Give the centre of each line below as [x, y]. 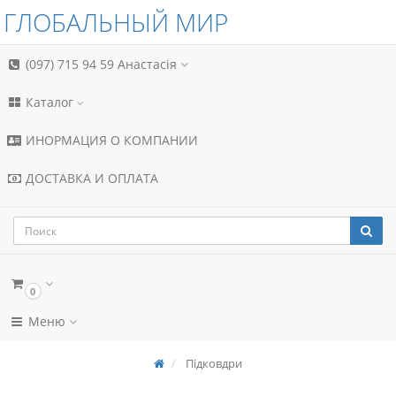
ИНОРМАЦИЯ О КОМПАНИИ [110, 140]
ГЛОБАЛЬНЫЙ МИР [116, 22]
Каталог [49, 102]
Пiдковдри [213, 363]
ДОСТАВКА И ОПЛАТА [90, 178]
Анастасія [149, 64]
